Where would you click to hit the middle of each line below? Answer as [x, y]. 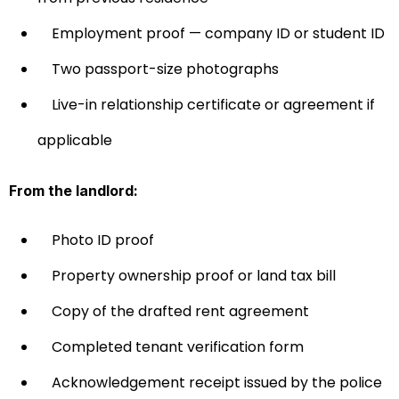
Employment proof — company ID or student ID [218, 33]
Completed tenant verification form [178, 346]
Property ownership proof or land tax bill [194, 275]
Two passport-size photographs [165, 69]
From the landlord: [73, 190]
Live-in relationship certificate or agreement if [213, 104]
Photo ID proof [103, 240]
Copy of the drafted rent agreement [180, 311]
